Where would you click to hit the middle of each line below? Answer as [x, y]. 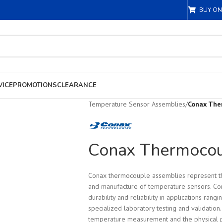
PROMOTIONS [35, 85]
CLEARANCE [77, 85]
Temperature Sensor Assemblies [137, 104]
